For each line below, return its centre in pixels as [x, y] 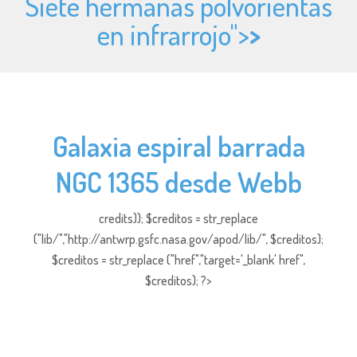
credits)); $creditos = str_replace [178, 218]
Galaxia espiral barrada [178, 146]
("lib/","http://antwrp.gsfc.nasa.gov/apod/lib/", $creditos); [178, 239]
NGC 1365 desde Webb [178, 182]
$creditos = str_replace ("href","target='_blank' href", [178, 260]
